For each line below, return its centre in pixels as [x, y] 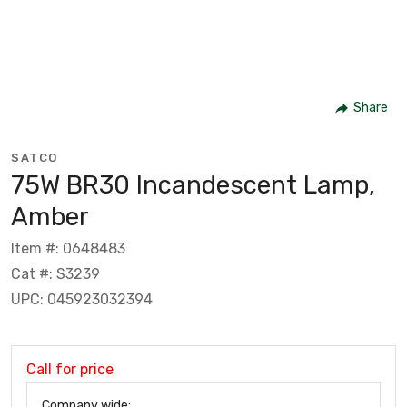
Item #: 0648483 [68, 248]
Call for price [70, 369]
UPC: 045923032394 [82, 299]
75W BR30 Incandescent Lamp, [193, 184]
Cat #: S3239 [55, 273]
